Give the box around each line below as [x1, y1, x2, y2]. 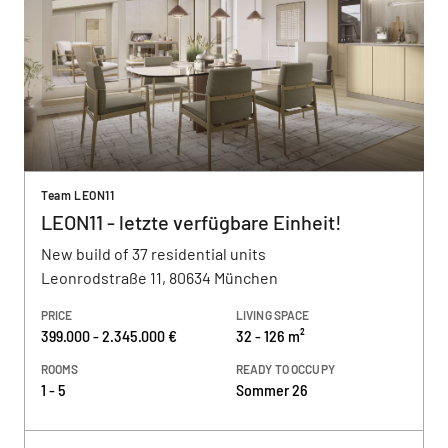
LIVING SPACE [236, 308, 310, 322]
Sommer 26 [236, 380, 308, 399]
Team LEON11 [41, 188, 115, 202]
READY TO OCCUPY [236, 362, 335, 376]
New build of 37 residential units [41, 244, 266, 263]
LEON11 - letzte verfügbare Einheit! [41, 210, 342, 234]
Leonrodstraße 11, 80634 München [41, 268, 278, 287]
